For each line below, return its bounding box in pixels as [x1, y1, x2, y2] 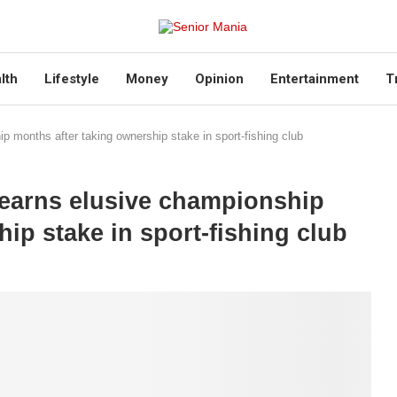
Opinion [194, 71, 244, 87]
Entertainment [269, 71, 359, 87]
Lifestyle [43, 71, 99, 87]
